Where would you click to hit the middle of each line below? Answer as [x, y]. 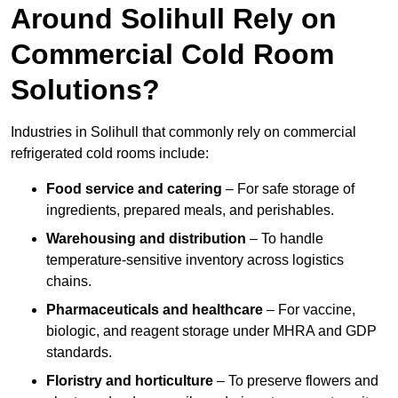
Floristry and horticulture [130, 381]
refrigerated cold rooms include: [110, 154]
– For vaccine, [309, 310]
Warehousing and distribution [146, 239]
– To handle [285, 239]
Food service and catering [134, 189]
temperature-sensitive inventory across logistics [195, 260]
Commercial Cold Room [172, 55]
